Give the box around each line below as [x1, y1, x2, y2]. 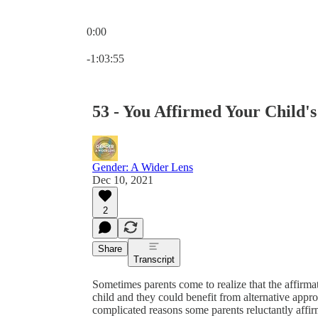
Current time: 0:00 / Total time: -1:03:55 [86, 38, 264, 50]
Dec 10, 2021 [92, 173, 153, 186]
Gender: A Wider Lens [92, 160, 193, 173]
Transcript [133, 253, 175, 265]
